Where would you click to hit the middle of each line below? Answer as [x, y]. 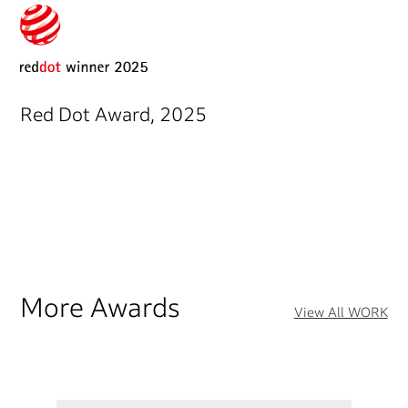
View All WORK [341, 313]
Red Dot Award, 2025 [114, 114]
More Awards [101, 307]
